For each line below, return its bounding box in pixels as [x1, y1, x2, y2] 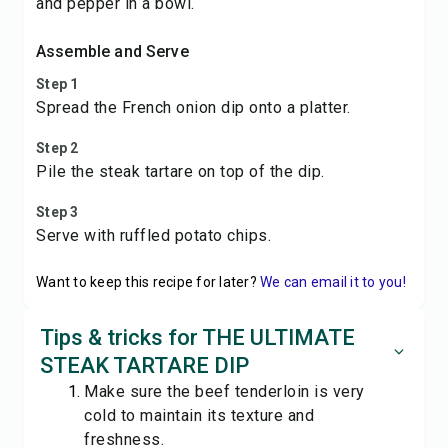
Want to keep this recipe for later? [36, 274, 257, 290]
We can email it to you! [260, 274, 406, 290]
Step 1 [36, 76, 79, 92]
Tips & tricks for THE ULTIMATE [40, 325, 355, 350]
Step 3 [36, 204, 79, 220]
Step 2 [36, 140, 79, 156]
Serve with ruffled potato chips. [36, 226, 271, 245]
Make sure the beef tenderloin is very [84, 382, 365, 401]
